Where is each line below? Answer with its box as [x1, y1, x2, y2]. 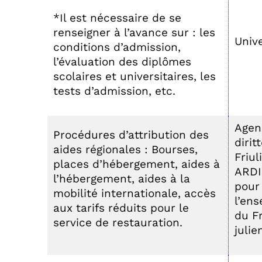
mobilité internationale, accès [53, 187, 216, 200]
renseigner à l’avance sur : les [53, 26, 215, 39]
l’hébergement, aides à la [53, 172, 190, 185]
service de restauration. [53, 216, 182, 229]
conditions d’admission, [53, 40, 181, 54]
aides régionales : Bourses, [53, 143, 198, 156]
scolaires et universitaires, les [53, 70, 216, 83]
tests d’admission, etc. [53, 84, 175, 98]
